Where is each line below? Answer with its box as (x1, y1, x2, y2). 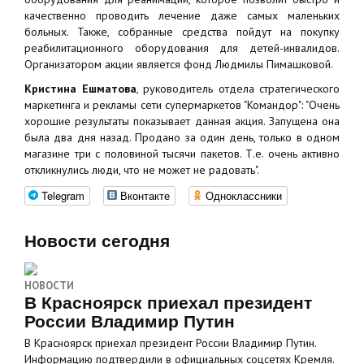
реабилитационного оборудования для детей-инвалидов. (24, 41, 340, 55)
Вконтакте (120, 188, 170, 203)
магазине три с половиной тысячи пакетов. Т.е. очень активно (24, 146, 340, 161)
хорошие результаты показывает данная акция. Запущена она (24, 114, 340, 128)
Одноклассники (206, 188, 282, 203)
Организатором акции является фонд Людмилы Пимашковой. (24, 57, 333, 71)
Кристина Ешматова (24, 81, 136, 96)
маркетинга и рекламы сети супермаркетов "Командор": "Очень (24, 97, 340, 112)
